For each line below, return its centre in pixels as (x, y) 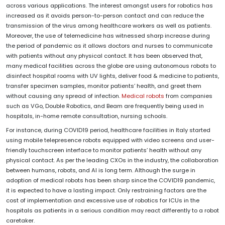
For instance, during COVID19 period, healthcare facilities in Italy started (108, 130)
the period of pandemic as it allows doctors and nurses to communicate (109, 46)
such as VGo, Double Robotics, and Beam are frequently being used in (105, 106)
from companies (188, 96)
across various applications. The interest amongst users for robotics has (109, 6)
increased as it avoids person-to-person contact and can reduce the (105, 16)
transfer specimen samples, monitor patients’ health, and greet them (104, 86)
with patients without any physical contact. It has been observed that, (104, 56)
